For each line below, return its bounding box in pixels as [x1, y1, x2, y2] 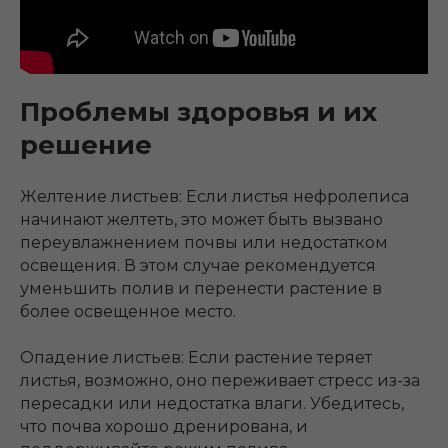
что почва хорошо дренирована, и [20, 417, 308, 437]
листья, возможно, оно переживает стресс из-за [20, 371, 420, 391]
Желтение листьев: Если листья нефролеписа [20, 187, 409, 207]
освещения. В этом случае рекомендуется [20, 256, 376, 276]
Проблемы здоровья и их [20, 96, 377, 129]
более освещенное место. [20, 302, 236, 322]
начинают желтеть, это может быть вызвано [20, 210, 383, 230]
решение [20, 129, 152, 162]
